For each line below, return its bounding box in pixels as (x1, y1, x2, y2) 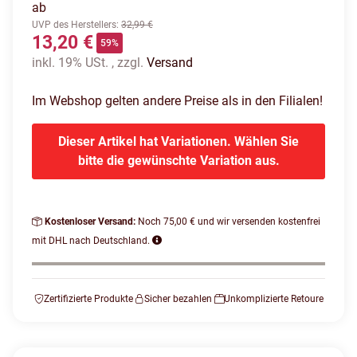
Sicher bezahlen (144, 293, 212, 305)
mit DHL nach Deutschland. (32, 235, 152, 247)
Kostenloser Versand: (45, 216, 138, 228)
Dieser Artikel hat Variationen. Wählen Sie (58, 134, 299, 150)
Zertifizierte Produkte (43, 293, 133, 305)
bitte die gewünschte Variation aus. (77, 153, 280, 169)
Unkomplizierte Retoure (223, 293, 324, 305)
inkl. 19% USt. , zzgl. (32, 55, 147, 71)
